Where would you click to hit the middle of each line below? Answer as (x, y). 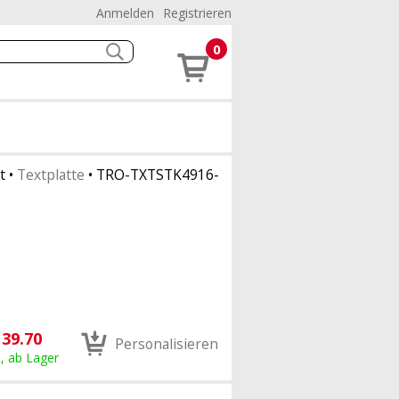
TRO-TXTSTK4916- (157, 175)
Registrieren (197, 13)
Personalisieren (167, 343)
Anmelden (125, 13)
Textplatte (50, 175)
